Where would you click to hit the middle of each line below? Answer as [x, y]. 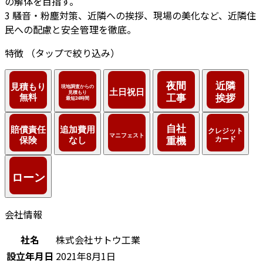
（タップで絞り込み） [73, 53]
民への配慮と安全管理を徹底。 [70, 29]
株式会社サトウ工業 [98, 240]
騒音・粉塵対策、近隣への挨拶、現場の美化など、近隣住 [134, 15]
